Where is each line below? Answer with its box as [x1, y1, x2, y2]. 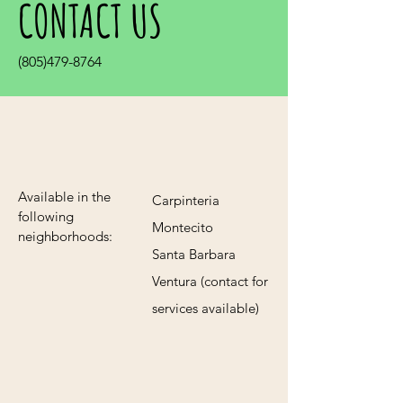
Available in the [18, 188, 111, 205]
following [18, 208, 74, 225]
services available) [152, 300, 259, 317]
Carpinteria [152, 192, 219, 209]
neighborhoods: [18, 228, 112, 245]
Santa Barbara [152, 246, 236, 263]
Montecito [152, 219, 213, 236]
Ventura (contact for [152, 273, 268, 290]
